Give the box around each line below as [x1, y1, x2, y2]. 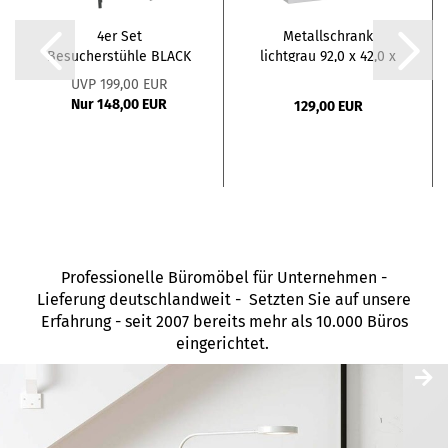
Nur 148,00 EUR [71, 96, 167, 114]
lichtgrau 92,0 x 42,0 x [260, 48, 396, 66]
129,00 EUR [293, 98, 363, 116]
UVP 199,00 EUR [71, 76, 167, 94]
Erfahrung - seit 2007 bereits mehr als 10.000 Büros [40, 312, 408, 332]
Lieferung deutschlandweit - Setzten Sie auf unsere [37, 290, 411, 310]
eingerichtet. [175, 334, 273, 354]
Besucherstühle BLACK [47, 48, 191, 66]
